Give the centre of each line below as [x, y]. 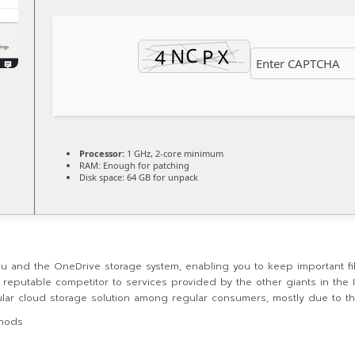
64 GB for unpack [161, 177]
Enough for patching [145, 165]
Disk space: [102, 177]
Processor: [102, 153]
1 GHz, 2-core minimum [174, 153]
